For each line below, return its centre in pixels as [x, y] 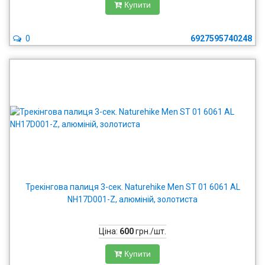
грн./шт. [150, 231]
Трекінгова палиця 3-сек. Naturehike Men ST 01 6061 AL [132, 187]
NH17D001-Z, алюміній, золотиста [132, 199]
